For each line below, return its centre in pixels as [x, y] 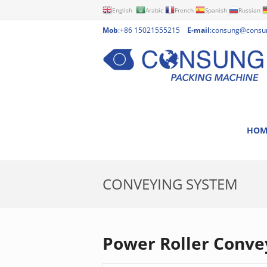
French [184, 10]
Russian [249, 10]
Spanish [216, 10]
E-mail [198, 30]
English [122, 10]
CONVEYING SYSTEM [170, 184]
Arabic [154, 10]
